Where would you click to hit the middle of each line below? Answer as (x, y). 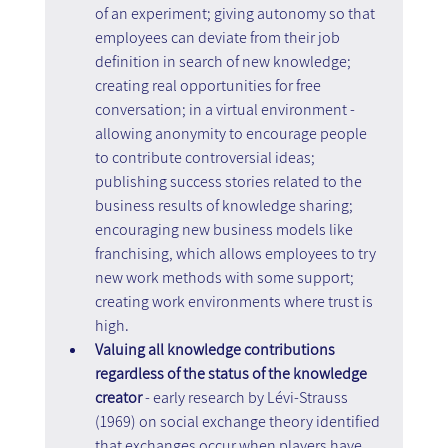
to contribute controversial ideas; (206, 157)
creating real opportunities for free (209, 85)
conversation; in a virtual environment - (226, 109)
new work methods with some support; (225, 277)
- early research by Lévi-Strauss (246, 397)
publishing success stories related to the (229, 181)
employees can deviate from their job (218, 37)
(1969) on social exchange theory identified (238, 421)
